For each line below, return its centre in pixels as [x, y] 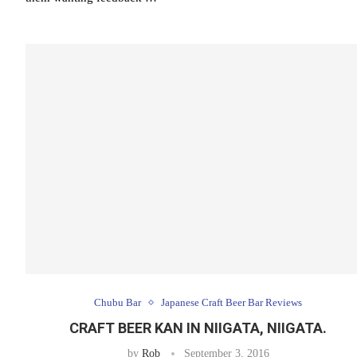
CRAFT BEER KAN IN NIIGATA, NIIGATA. [198, 328]
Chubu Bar [118, 303]
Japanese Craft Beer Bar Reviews [232, 303]
